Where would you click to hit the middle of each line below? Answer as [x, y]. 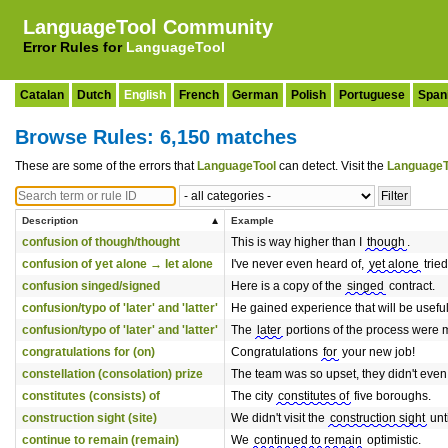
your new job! [377, 352]
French [199, 95]
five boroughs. [391, 396]
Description [50, 220]
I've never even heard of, [299, 264]
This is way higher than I [298, 242]
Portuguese [372, 95]
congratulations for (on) [88, 352]
